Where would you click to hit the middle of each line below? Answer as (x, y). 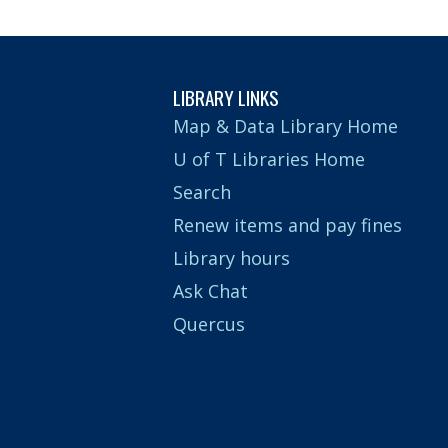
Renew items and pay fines (287, 224)
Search (202, 191)
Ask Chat (210, 290)
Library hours (231, 257)
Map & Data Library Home (285, 125)
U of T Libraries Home (269, 158)
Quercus (209, 323)
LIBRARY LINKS (226, 97)
